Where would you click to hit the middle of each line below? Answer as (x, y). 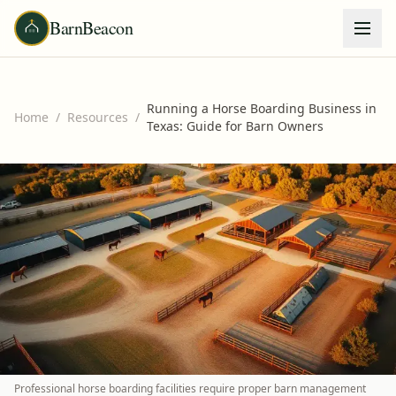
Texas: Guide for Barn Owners (235, 126)
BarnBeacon (91, 28)
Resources (98, 117)
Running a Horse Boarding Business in (262, 108)
